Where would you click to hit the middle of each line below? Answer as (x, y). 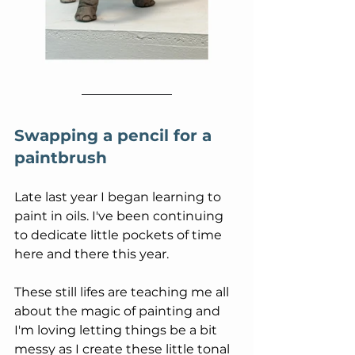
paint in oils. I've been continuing (120, 216)
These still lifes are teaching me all (123, 292)
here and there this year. (92, 254)
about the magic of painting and (119, 311)
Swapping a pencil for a (115, 136)
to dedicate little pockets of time (120, 235)
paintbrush (61, 158)
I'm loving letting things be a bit (117, 330)
